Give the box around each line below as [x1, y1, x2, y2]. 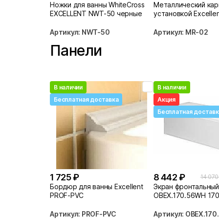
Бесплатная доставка [54, 96, 119, 104]
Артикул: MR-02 [153, 27, 208, 36]
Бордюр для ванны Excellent [50, 182, 143, 191]
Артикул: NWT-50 [50, 27, 110, 36]
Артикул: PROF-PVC [50, 209, 116, 218]
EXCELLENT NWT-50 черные [50, 9, 142, 18]
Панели [50, 42, 102, 60]
